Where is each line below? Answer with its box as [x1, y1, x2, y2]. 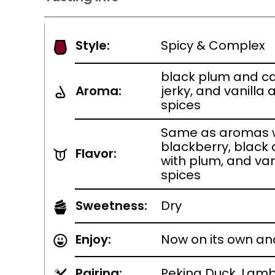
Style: [76, 37, 110, 54]
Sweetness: [76, 197, 147, 214]
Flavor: [76, 145, 117, 162]
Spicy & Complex [161, 37, 265, 54]
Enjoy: [76, 231, 111, 248]
